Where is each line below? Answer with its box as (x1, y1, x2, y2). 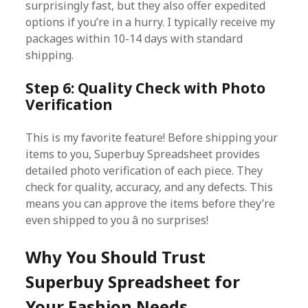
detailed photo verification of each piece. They (25, 163, 263, 178)
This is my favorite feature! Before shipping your (25, 130, 278, 145)
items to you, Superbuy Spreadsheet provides (25, 146, 261, 162)
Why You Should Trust (25, 245, 206, 268)
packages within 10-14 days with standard (25, 31, 243, 46)
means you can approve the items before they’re (25, 196, 276, 211)
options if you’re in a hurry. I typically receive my (25, 14, 276, 30)
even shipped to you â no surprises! (25, 212, 209, 228)
